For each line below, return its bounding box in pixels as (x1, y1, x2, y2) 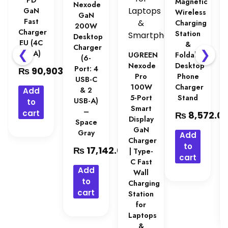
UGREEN (128, 50, 158, 61)
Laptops (128, 210, 157, 221)
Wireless (175, 7, 207, 18)
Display (128, 114, 154, 125)
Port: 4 (74, 64, 98, 74)
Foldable (175, 50, 206, 61)
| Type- (129, 146, 153, 157)
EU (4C (19, 38, 43, 48)
